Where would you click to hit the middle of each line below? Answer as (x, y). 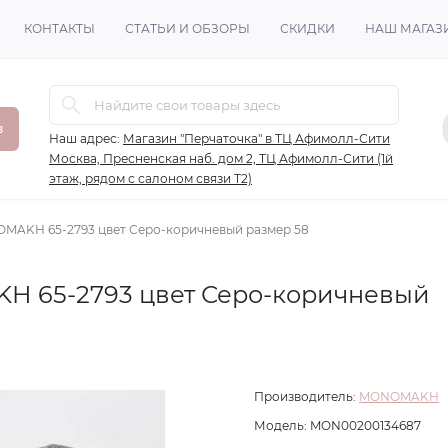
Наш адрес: (84, 138)
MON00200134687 (365, 425)
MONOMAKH (399, 396)
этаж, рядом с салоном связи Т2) (150, 178)
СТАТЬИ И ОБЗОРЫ (187, 28)
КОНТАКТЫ (59, 28)
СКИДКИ (307, 28)
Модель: (280, 425)
